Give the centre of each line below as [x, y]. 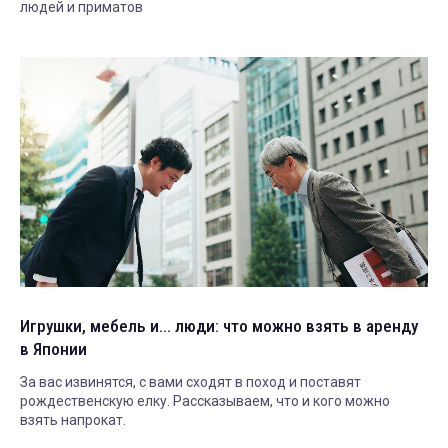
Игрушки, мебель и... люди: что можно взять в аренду [97, 325]
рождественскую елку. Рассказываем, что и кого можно [205, 400]
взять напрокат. [73, 419]
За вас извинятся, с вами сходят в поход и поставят [190, 381]
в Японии [53, 348]
